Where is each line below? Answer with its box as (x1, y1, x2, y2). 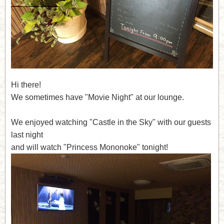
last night (10, 130, 43, 139)
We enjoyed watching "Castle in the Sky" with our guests (10, 117, 211, 126)
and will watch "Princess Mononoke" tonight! (10, 142, 168, 151)
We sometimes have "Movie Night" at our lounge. (10, 92, 184, 101)
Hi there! (10, 80, 41, 89)
